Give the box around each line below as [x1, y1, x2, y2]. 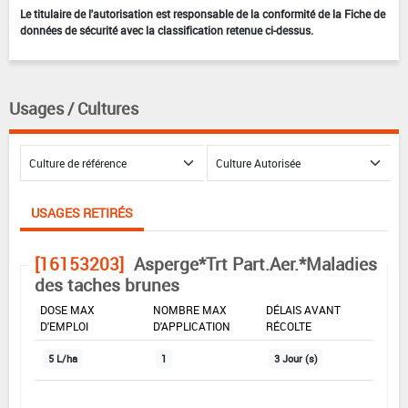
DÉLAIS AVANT [266, 301, 341, 317]
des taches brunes [35, 272, 179, 297]
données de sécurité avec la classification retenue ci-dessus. [20, 22, 313, 37]
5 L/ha [48, 352, 77, 365]
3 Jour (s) [274, 352, 318, 365]
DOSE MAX [40, 301, 95, 317]
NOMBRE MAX [153, 301, 227, 317]
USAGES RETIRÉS [31, 203, 133, 221]
